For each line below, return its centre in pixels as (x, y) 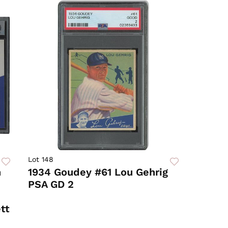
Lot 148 (41, 160)
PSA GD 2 (51, 184)
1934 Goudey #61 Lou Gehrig (98, 172)
